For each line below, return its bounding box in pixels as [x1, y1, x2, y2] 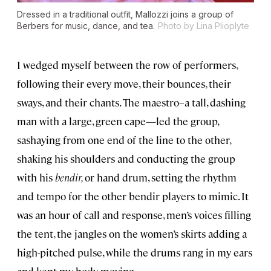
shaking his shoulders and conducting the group [17, 152, 235, 166]
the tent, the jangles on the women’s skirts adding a [17, 227, 247, 241]
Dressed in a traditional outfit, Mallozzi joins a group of [17, 9, 233, 20]
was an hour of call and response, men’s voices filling [17, 208, 251, 222]
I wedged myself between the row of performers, [17, 58, 237, 72]
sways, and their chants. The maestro [17, 96, 179, 109]
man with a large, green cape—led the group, [17, 114, 218, 128]
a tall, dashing [184, 96, 246, 109]
